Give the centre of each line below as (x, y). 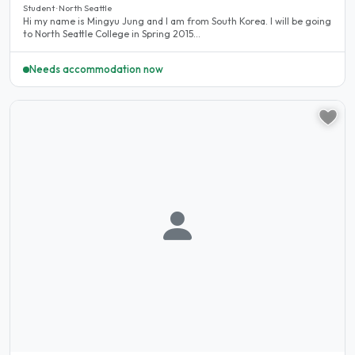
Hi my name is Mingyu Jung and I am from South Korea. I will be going (177, 21)
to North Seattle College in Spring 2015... (112, 34)
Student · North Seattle (67, 8)
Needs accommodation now (96, 69)
